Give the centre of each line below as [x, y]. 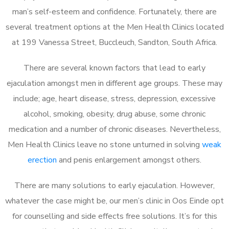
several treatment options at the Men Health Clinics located [114, 27]
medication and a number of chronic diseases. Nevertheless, [114, 129]
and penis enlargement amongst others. [129, 160]
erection [42, 160]
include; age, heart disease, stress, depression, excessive [114, 98]
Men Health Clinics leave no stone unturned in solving [105, 144]
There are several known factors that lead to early [114, 68]
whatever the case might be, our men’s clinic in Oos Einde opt [114, 201]
